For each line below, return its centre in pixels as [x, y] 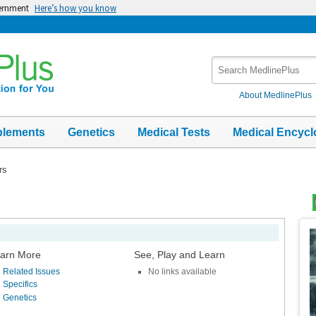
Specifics [20, 285]
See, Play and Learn [179, 254]
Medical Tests [174, 132]
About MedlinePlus [276, 95]
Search [229, 63]
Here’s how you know [75, 8]
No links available [182, 271]
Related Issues [32, 271]
